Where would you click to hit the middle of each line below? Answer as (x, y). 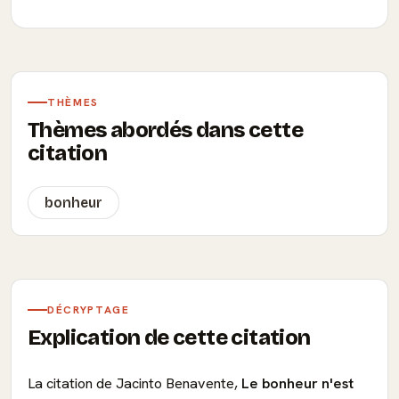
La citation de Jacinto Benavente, (134, 383)
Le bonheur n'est (297, 383)
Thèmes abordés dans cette (165, 130)
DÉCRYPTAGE (89, 310)
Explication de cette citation (169, 338)
